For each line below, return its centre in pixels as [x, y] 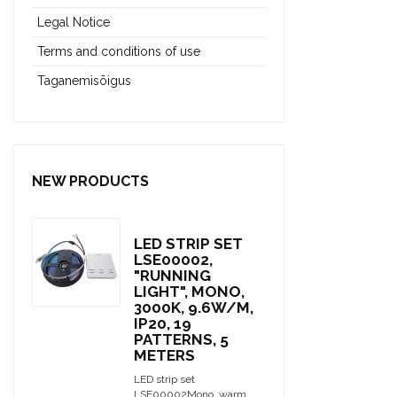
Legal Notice [74, 23]
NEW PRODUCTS [90, 182]
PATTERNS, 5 [181, 340]
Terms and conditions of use [119, 52]
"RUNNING [172, 276]
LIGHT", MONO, [189, 292]
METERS [164, 356]
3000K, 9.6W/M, [194, 308]
